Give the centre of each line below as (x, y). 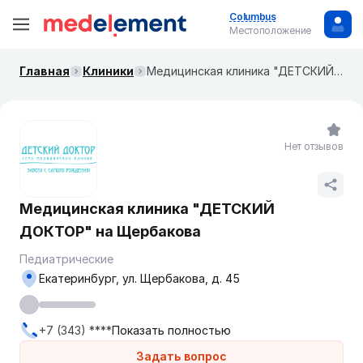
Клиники (108, 71)
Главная (45, 71)
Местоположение (270, 30)
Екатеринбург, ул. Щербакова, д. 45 (181, 278)
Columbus (253, 17)
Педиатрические (66, 259)
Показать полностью (171, 330)
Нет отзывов (314, 146)
